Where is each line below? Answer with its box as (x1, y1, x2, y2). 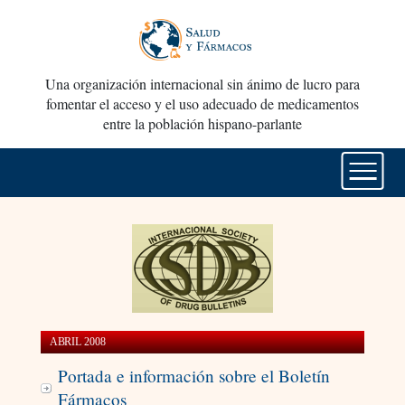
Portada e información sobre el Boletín (57, 364, 330, 388)
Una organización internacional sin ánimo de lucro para (45, 74, 360, 94)
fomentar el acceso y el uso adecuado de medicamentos (46, 94, 359, 114)
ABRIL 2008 (49, 335, 106, 349)
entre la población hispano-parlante (103, 114, 302, 134)
